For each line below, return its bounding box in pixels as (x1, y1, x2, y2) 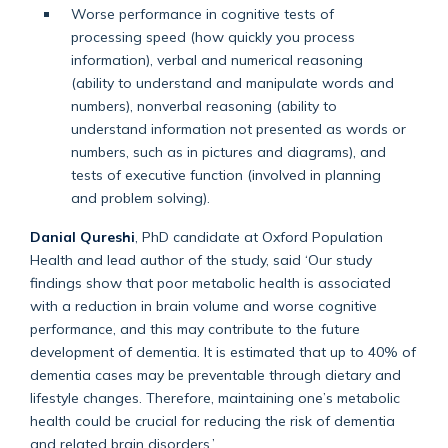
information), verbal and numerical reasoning (70, 50, 363, 68)
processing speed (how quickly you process (70, 27, 355, 45)
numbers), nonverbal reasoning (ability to (70, 96, 337, 114)
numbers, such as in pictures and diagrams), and (70, 142, 386, 160)
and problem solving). (70, 188, 210, 206)
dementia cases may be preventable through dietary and (30, 365, 401, 383)
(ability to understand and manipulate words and (70, 73, 394, 91)
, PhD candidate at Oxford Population (135, 227, 383, 245)
